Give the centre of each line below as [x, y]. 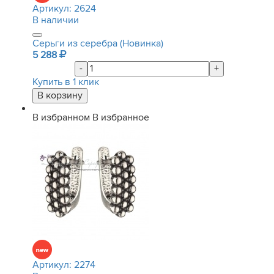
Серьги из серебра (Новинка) [98, 43]
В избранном [61, 117]
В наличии [56, 20]
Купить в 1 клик [66, 82]
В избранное [121, 117]
